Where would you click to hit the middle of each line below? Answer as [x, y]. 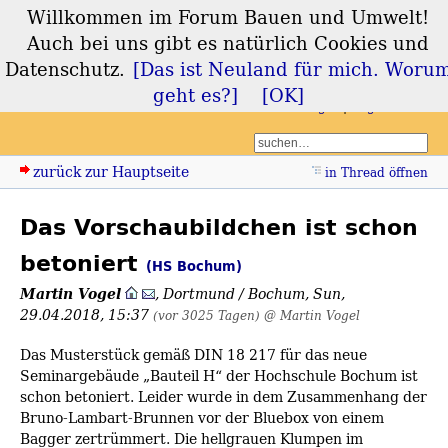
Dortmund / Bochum [234, 294]
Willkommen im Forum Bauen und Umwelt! [228, 17]
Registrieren [389, 106]
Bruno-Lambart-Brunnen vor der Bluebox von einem [202, 418]
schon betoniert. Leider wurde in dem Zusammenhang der [223, 397]
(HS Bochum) [194, 266]
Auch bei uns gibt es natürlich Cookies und [228, 43]
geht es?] [195, 95]
